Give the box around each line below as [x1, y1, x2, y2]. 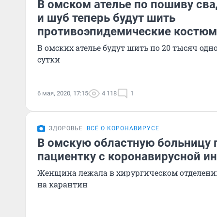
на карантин [37, 179, 88, 189]
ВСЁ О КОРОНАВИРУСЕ [87, 125, 159, 132]
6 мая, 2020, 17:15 [37, 90, 88, 97]
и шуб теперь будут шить [37, 11, 175, 25]
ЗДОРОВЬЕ [49, 125, 83, 132]
